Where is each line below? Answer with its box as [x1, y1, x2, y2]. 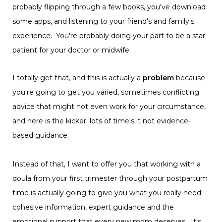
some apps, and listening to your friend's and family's [12, 17, 194, 26]
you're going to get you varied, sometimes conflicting [12, 88, 199, 97]
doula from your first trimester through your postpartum [12, 174, 208, 183]
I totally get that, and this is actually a [12, 73, 143, 83]
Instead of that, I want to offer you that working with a [12, 160, 201, 169]
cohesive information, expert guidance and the [12, 203, 174, 212]
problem [143, 73, 174, 83]
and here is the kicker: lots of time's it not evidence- [12, 116, 191, 126]
